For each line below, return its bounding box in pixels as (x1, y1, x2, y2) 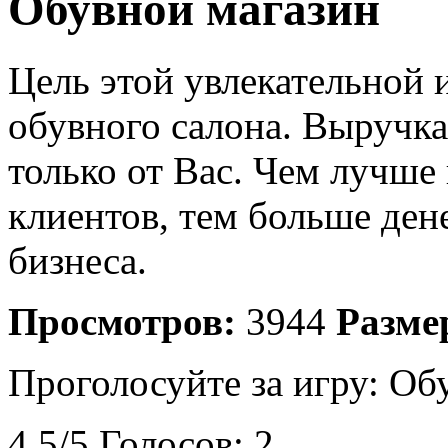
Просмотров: (8, 299, 236, 343)
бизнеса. (8, 238, 147, 282)
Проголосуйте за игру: (8, 360, 389, 404)
